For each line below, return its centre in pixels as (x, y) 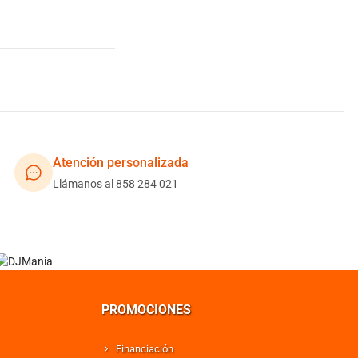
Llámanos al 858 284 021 (116, 184)
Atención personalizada (121, 163)
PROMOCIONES (146, 310)
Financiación (144, 349)
